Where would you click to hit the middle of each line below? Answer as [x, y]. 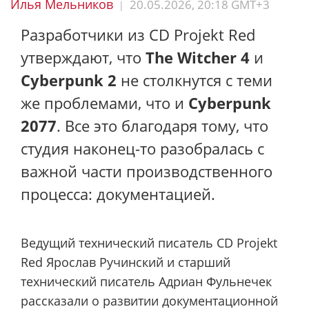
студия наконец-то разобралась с [142, 148]
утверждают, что [83, 57]
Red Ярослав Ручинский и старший [126, 262]
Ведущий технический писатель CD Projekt [149, 242]
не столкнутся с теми [195, 80]
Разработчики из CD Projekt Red [138, 34]
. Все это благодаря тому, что [162, 126]
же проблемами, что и [104, 103]
